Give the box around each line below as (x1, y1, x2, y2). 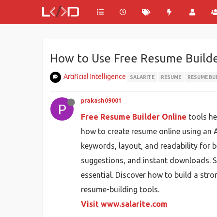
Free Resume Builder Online (81, 112, 186, 121)
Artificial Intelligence (63, 73, 126, 80)
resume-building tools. (81, 185, 159, 194)
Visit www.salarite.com (81, 200, 168, 208)
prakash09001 (81, 97, 122, 104)
